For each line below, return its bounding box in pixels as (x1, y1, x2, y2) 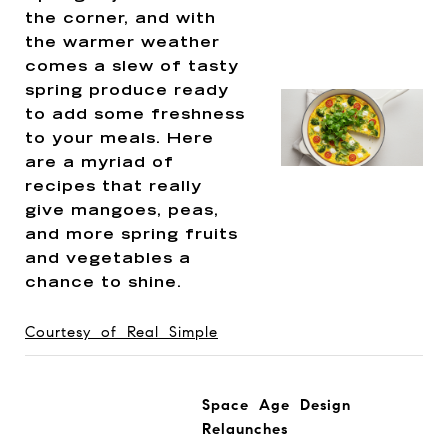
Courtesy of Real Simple (25, 322, 218, 341)
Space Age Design (201, 395, 351, 414)
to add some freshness (25, 107, 245, 123)
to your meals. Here (25, 131, 214, 147)
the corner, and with (25, 11, 216, 27)
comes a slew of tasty (25, 59, 239, 75)
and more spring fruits (25, 227, 238, 243)
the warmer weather (25, 35, 220, 51)
